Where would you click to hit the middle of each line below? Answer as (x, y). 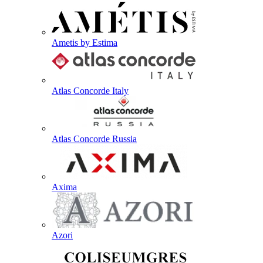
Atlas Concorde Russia (94, 139)
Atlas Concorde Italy (90, 91)
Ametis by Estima (85, 43)
